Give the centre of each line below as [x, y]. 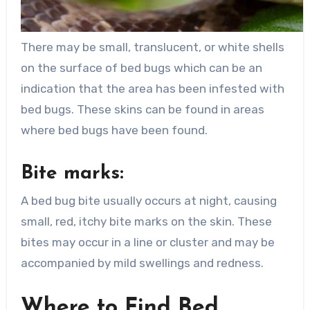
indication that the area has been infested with [152, 88]
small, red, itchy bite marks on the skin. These [146, 222]
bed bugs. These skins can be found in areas [142, 109]
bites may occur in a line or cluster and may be [147, 243]
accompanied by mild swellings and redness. [142, 263]
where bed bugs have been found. [114, 130]
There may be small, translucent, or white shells [152, 47]
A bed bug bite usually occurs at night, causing [148, 201]
